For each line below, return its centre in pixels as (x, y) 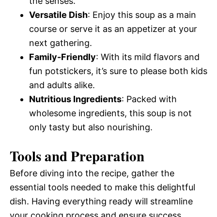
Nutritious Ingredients (75, 99)
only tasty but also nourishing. (91, 127)
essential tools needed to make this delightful (102, 187)
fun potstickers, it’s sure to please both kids (118, 71)
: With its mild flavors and (148, 57)
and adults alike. (62, 85)
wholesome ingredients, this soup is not (110, 113)
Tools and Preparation (77, 156)
